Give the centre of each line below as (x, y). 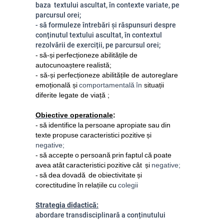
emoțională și (56, 85)
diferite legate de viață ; (72, 95)
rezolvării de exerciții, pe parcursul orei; (98, 45)
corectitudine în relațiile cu (76, 185)
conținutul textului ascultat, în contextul (99, 35)
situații (154, 85)
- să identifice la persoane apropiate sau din (103, 125)
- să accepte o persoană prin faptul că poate (103, 155)
